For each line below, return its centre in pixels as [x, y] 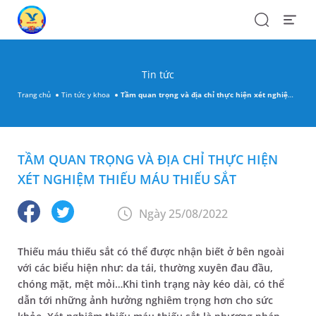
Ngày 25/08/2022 [183, 213]
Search [269, 18]
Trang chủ [34, 94]
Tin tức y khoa [86, 94]
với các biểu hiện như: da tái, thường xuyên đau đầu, [145, 268]
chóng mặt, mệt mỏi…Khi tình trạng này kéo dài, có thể [151, 284]
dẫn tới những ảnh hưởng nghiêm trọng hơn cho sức [145, 300]
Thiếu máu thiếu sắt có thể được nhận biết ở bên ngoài [151, 251]
